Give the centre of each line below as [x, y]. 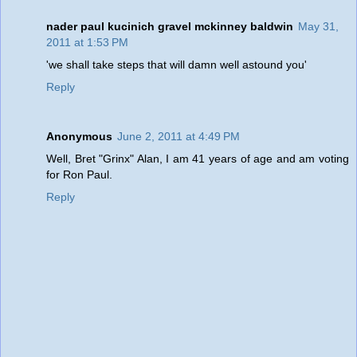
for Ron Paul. [79, 174]
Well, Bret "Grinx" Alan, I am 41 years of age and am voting [198, 158]
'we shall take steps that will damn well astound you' [177, 64]
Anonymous [79, 136]
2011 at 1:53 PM [87, 42]
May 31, [318, 26]
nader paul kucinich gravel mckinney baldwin [170, 26]
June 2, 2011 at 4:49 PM [178, 136]
